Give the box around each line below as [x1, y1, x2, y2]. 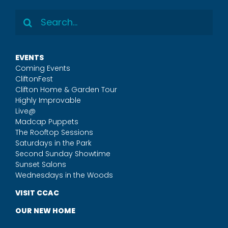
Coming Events [15, 63, 70, 73]
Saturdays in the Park [15, 137, 92, 148]
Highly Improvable [15, 95, 81, 105]
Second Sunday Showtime [15, 148, 110, 159]
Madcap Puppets [15, 116, 78, 127]
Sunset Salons [15, 159, 66, 169]
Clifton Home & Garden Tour [15, 84, 117, 95]
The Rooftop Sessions [15, 127, 93, 137]
